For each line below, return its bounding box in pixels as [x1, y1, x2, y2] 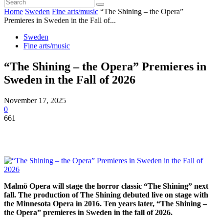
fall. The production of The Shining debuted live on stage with [4, 190, 208, 199]
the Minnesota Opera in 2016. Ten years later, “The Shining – [4, 199, 207, 208]
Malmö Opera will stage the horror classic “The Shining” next [4, 181, 208, 190]
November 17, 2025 [4, 96, 66, 105]
